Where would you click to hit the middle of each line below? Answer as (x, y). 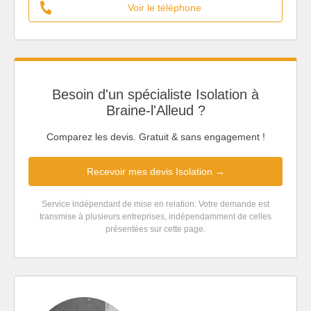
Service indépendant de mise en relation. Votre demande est (155, 204)
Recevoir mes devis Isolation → (155, 172)
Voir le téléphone (165, 8)
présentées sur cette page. (155, 229)
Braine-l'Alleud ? (155, 110)
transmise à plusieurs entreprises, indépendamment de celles (155, 217)
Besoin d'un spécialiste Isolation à (155, 94)
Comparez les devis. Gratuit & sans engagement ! (155, 137)
